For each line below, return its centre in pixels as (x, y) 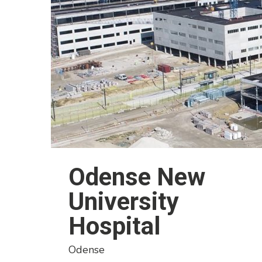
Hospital (114, 226)
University (124, 201)
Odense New (137, 177)
